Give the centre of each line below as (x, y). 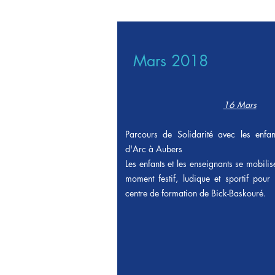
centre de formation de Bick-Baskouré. (196, 193)
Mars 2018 (171, 61)
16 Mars (240, 105)
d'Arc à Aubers (154, 149)
